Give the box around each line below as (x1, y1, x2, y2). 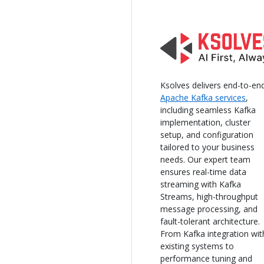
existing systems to (160, 240, 234, 252)
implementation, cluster (160, 116, 250, 128)
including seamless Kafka (160, 104, 256, 115)
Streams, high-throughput (160, 190, 258, 202)
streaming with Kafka (160, 178, 241, 190)
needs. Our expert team (160, 153, 250, 165)
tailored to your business (160, 141, 255, 153)
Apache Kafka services (160, 91, 246, 103)
